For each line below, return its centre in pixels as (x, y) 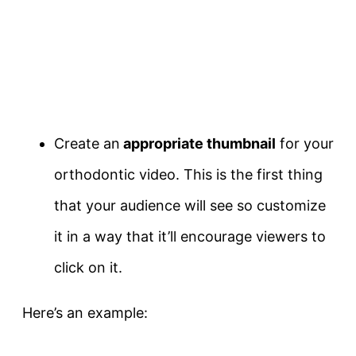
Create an (87, 143)
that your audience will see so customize (190, 205)
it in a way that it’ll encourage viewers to (190, 236)
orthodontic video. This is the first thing (188, 174)
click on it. (88, 267)
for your (305, 143)
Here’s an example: (85, 312)
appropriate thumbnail (198, 143)
